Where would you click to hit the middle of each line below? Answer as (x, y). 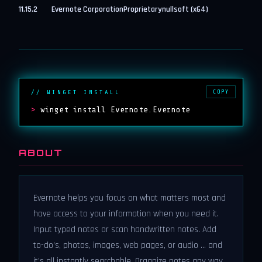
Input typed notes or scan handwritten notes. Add (125, 230)
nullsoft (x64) (185, 9)
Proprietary (143, 9)
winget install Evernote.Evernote (115, 109)
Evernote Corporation (87, 9)
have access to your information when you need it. (126, 214)
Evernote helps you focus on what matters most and (130, 198)
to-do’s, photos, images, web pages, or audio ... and (128, 245)
